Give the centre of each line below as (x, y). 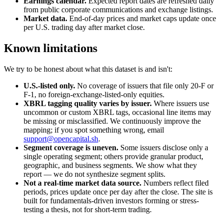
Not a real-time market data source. (82, 183)
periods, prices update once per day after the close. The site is (118, 192)
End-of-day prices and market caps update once (142, 19)
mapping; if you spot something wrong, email (94, 130)
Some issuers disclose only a (163, 148)
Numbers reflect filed (175, 183)
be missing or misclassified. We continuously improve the (112, 121)
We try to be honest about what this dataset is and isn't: (88, 69)
